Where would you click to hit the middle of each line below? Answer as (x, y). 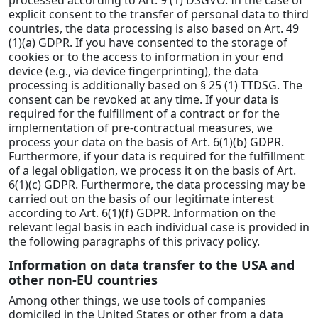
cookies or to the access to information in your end (146, 56)
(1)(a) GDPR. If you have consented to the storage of (148, 42)
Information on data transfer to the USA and (152, 264)
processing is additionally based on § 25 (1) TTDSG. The (155, 85)
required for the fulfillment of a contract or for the (144, 113)
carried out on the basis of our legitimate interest (141, 198)
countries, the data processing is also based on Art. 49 (154, 28)
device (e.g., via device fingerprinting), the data (133, 71)
